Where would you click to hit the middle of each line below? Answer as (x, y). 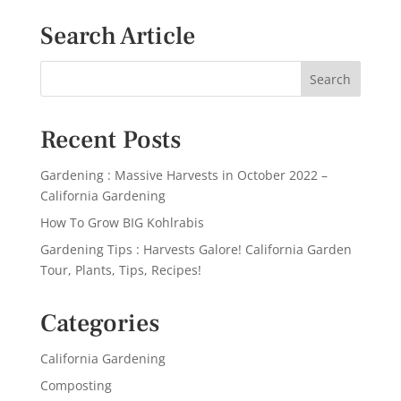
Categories (99, 323)
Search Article (117, 35)
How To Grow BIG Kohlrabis (122, 222)
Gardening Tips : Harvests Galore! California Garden (196, 249)
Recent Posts (110, 139)
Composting (76, 385)
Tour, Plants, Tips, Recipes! (120, 269)
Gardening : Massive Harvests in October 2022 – (183, 175)
